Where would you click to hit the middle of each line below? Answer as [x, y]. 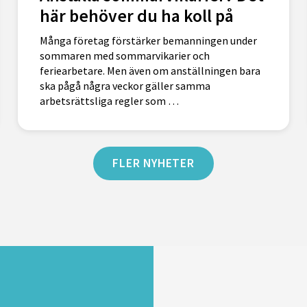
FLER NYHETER [153, 163]
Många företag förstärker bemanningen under [148, 41]
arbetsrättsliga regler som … [109, 101]
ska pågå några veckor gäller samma [125, 86]
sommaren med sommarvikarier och [124, 56]
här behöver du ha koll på [136, 15]
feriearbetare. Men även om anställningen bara [150, 71]
